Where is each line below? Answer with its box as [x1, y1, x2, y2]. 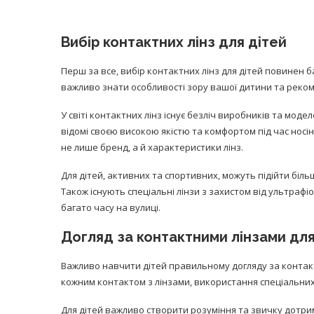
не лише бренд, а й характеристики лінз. [61, 141, 243, 153]
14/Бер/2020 [259, 150, 312, 163]
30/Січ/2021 [22, 158, 72, 171]
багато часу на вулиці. [61, 201, 161, 214]
